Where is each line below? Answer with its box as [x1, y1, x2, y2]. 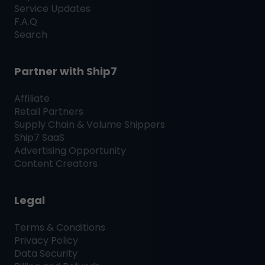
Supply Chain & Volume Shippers [14, 118, 165, 132]
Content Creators [14, 157, 98, 171]
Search [14, 28, 47, 42]
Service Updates [14, 2, 91, 16]
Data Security [14, 247, 77, 261]
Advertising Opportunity [14, 144, 126, 158]
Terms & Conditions [14, 221, 105, 235]
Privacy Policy [14, 234, 78, 248]
